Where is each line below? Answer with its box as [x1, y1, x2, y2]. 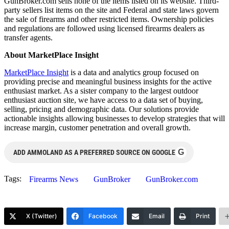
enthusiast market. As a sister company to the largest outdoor [4, 86, 198, 95]
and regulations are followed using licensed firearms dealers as [4, 24, 204, 33]
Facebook [88, 212, 118, 220]
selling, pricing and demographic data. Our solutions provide [4, 104, 199, 113]
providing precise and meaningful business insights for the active [4, 77, 212, 86]
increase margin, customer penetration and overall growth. [4, 123, 191, 132]
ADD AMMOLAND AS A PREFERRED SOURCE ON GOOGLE [13, 148, 175, 156]
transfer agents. [4, 33, 53, 42]
